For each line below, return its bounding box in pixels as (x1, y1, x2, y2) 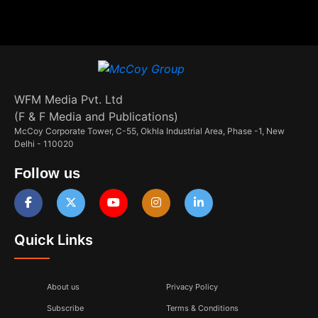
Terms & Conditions (166, 302, 238, 313)
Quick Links (14, 231, 93, 248)
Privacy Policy (166, 281, 218, 292)
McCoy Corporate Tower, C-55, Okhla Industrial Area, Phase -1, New (14, 125, 285, 136)
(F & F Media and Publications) (14, 109, 178, 124)
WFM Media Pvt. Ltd (14, 92, 123, 106)
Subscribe (47, 302, 84, 313)
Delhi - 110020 (14, 138, 74, 149)
